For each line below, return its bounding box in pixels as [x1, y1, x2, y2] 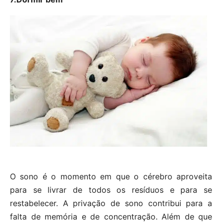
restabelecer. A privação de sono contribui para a [10, 198, 212, 209]
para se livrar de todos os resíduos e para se [10, 185, 212, 195]
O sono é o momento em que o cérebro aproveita [10, 171, 212, 182]
